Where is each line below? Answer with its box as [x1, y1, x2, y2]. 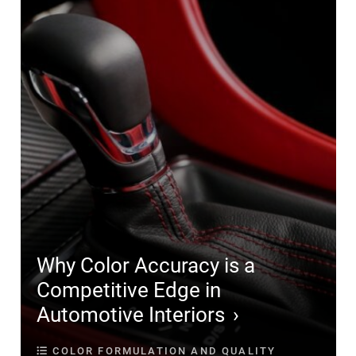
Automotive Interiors [37, 303, 230, 327]
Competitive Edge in [37, 278, 221, 303]
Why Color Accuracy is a [37, 253, 255, 278]
